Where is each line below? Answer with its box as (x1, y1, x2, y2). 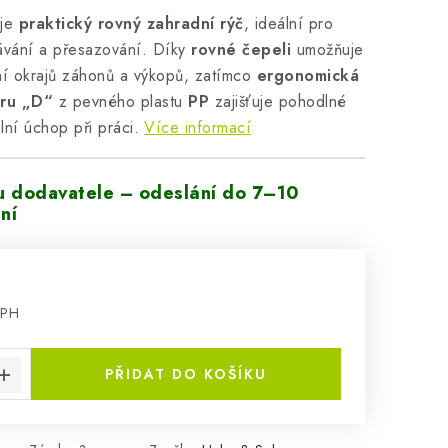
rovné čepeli (191, 38, 291, 61)
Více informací (144, 116, 251, 139)
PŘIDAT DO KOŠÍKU (105, 364, 267, 384)
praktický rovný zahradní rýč (18, 12, 244, 35)
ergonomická (256, 64, 359, 87)
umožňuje (291, 38, 364, 61)
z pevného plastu (53, 90, 188, 113)
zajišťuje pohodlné (209, 90, 347, 113)
